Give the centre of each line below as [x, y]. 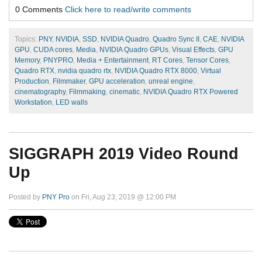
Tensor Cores [207, 60]
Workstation [33, 102]
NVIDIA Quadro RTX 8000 [156, 70]
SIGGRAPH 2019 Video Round [124, 154]
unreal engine [171, 81]
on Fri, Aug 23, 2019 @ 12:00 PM [123, 197]
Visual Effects [193, 49]
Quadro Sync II [176, 39]
